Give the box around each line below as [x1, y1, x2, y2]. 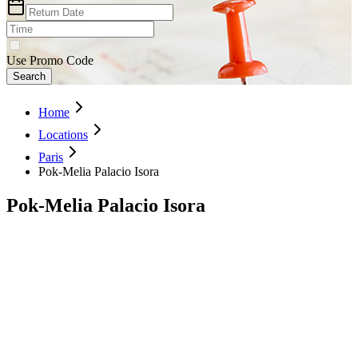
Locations [38, 127, 88, 141]
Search [13, 70, 46, 82]
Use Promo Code [6, 53, 93, 67]
